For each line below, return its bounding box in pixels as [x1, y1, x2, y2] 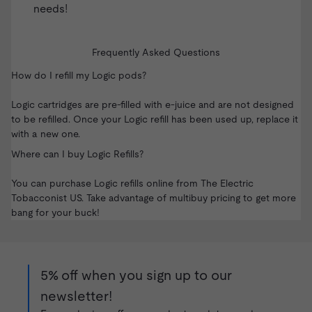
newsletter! [40, 288, 113, 304]
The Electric [201, 178, 253, 189]
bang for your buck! [11, 207, 100, 219]
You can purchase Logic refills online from [11, 178, 201, 189]
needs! [33, 2, 68, 16]
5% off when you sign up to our [40, 267, 232, 283]
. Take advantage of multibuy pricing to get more [81, 192, 296, 204]
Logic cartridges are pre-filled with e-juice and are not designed [11, 99, 294, 111]
